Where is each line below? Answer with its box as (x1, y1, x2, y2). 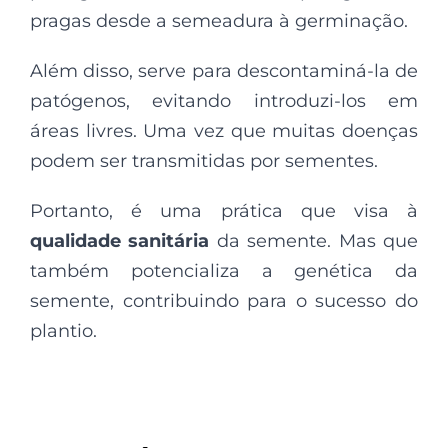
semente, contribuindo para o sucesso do (30, 289, 418, 312)
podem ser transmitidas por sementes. (30, 149, 378, 172)
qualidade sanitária (30, 229, 210, 252)
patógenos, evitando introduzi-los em (30, 89, 418, 112)
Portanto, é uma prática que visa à (30, 199, 418, 222)
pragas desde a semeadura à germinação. (30, 9, 408, 32)
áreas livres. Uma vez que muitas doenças (30, 119, 418, 142)
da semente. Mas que (209, 229, 419, 252)
